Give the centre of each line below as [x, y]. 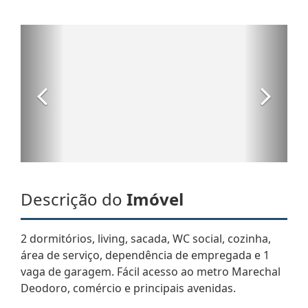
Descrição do [74, 199]
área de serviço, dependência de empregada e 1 [145, 255]
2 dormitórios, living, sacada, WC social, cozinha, [146, 238]
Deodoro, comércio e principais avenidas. [128, 288]
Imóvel [155, 199]
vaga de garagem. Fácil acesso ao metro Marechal [151, 271]
